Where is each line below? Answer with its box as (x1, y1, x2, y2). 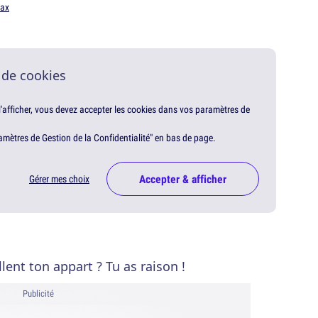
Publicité (23, 287, 54, 300)
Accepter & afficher (139, 171, 226, 187)
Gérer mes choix (29, 172, 89, 186)
